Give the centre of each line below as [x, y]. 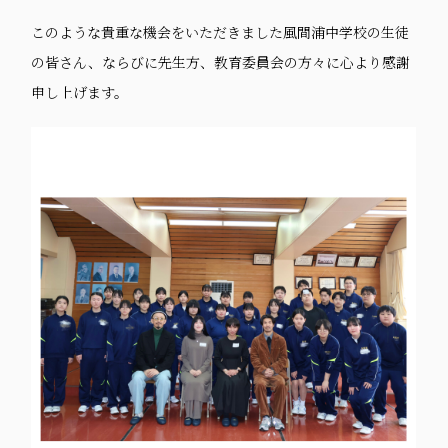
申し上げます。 [80, 92]
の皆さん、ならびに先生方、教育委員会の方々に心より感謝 [221, 62]
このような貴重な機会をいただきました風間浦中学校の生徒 [220, 32]
